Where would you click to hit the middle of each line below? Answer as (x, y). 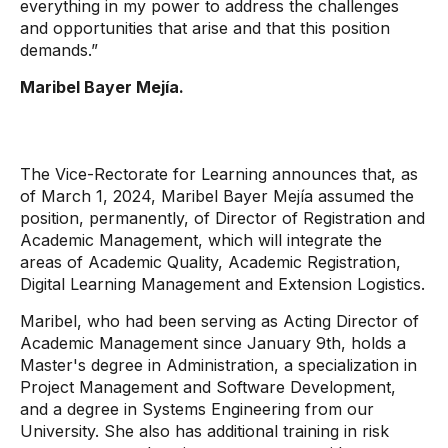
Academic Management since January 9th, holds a (213, 343)
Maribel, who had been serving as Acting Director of (219, 321)
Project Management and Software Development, (208, 387)
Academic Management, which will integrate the (201, 240)
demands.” (59, 50)
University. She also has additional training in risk (204, 431)
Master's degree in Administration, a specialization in (218, 365)
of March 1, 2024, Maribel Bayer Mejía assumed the (217, 196)
